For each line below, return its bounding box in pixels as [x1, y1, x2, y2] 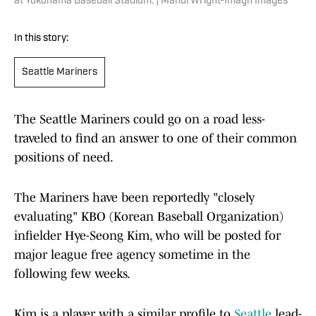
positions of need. [14, 150, 114, 165]
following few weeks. [14, 267, 130, 281]
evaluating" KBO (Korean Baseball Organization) [14, 209, 284, 224]
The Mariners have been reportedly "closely [14, 190, 255, 205]
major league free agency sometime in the [14, 248, 250, 262]
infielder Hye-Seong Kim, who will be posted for [14, 229, 281, 243]
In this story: [14, 33, 68, 44]
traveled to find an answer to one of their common [14, 131, 297, 146]
